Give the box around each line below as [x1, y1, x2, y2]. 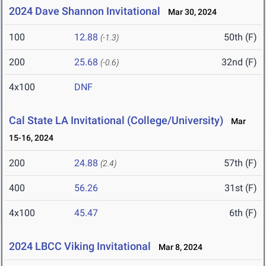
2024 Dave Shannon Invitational [9, 5, 160, 18]
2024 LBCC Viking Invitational [9, 240, 151, 253]
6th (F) [229, 207, 257, 219]
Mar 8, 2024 [153, 242, 202, 252]
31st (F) [224, 182, 257, 194]
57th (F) [224, 157, 257, 169]
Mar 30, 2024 [163, 7, 217, 17]
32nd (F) [221, 56, 257, 68]
